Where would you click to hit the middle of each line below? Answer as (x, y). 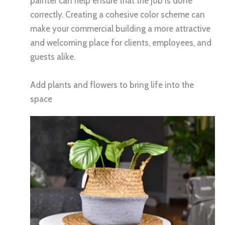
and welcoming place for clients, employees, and (121, 43)
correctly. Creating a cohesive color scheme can (118, 15)
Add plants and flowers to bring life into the (112, 85)
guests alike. (53, 57)
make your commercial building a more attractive (120, 29)
